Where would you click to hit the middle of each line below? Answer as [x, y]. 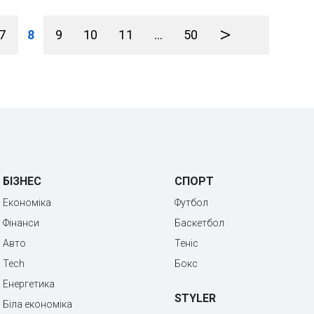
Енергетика [29, 284]
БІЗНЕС [22, 181]
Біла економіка [37, 304]
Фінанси [21, 223]
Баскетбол [199, 223]
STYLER [195, 298]
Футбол [191, 203]
